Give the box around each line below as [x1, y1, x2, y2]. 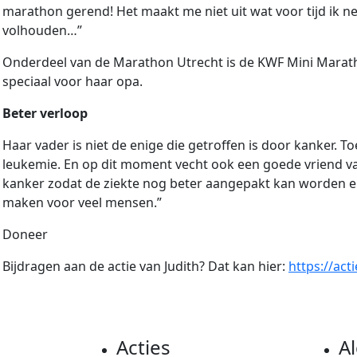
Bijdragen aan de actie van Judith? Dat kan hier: [2, 257, 288, 276]
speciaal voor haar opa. [2, 73, 143, 91]
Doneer [2, 226, 48, 244]
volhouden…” [2, 22, 82, 40]
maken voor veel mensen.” [2, 194, 162, 212]
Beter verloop [2, 104, 88, 123]
